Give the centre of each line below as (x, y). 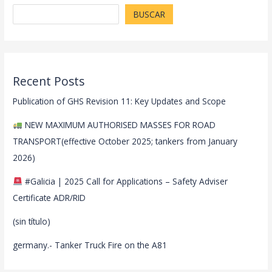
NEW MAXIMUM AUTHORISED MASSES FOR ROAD (119, 124)
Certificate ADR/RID (49, 197)
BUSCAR (149, 15)
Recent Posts (49, 81)
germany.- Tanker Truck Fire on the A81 (90, 245)
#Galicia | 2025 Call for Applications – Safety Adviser (125, 181)
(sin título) (32, 221)
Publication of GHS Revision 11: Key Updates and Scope (120, 101)
